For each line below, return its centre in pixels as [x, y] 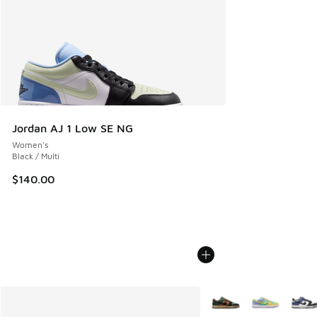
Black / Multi [36, 156]
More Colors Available [255, 296]
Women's [30, 144]
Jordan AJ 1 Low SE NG [73, 128]
